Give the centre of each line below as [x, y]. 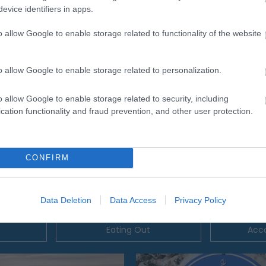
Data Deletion [66, 200]
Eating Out [129, 229]
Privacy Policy [200, 200]
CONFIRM [47, 158]
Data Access [133, 200]
